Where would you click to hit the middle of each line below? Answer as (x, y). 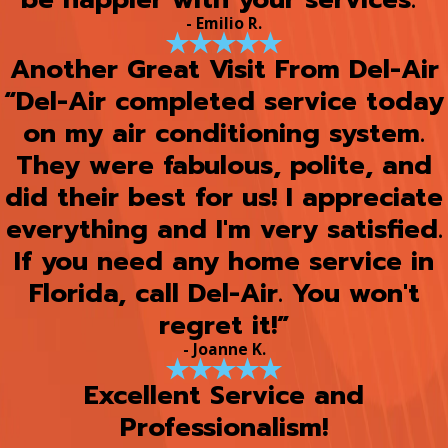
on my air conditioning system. (224, 134)
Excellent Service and (224, 396)
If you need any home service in (224, 262)
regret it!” (224, 326)
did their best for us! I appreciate (224, 198)
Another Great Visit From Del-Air (224, 70)
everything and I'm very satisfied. (224, 230)
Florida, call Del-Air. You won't (224, 294)
